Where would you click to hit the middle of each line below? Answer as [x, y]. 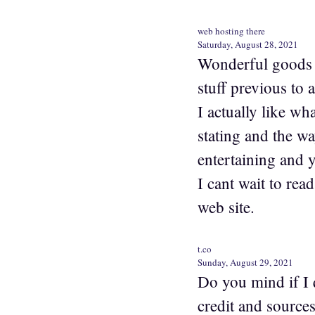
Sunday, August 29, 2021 [245, 263]
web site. [226, 206]
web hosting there [231, 31]
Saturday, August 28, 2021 [248, 44]
